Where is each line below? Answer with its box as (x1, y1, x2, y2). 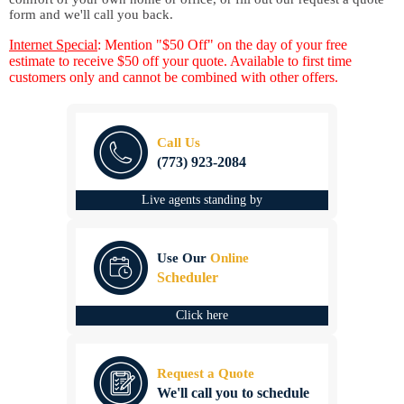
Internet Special (9, 37, 97, 52)
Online (210, 251, 249, 265)
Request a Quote (157, 366, 254, 381)
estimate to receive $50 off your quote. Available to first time (9, 53, 352, 69)
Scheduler (157, 270, 218, 285)
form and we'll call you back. (9, 7, 173, 22)
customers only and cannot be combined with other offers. (9, 69, 338, 85)
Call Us (157, 135, 200, 150)
